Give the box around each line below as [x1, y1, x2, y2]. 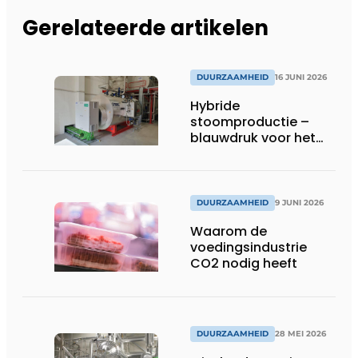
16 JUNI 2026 [275, 71, 327, 82]
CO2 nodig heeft [190, 254, 297, 273]
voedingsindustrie [190, 238, 307, 257]
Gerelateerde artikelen [22, 14, 268, 43]
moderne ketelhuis [190, 144, 311, 163]
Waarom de [190, 222, 267, 241]
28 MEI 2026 [275, 328, 326, 340]
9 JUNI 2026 [275, 197, 324, 209]
